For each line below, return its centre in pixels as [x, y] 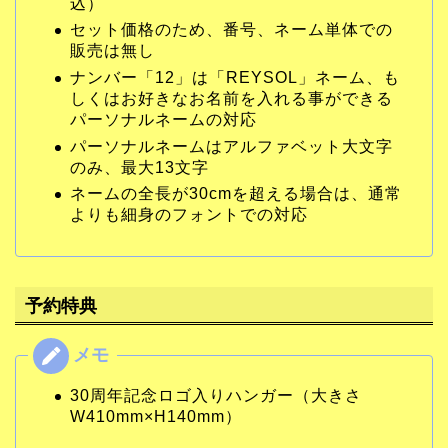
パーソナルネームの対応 [163, 119]
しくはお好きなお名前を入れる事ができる [231, 98]
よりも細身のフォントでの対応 [189, 215]
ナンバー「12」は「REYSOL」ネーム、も [235, 77]
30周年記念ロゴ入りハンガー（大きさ [216, 396]
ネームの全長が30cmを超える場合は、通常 [236, 194]
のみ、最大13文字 [139, 167]
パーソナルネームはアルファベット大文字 [231, 146]
